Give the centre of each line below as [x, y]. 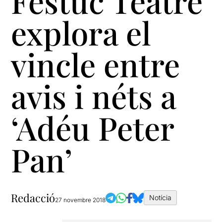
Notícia [161, 197]
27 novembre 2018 [81, 200]
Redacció [33, 198]
